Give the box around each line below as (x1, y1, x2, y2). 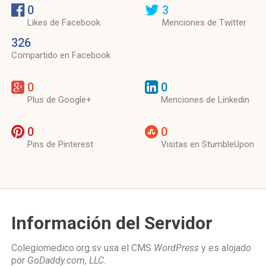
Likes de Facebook (27, 17, 100, 28)
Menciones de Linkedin (161, 94, 249, 105)
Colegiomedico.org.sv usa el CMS (11, 242, 154, 254)
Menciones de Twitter (162, 17, 246, 28)
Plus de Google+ (27, 94, 91, 105)
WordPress (154, 242, 199, 254)
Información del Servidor (11, 213, 213, 233)
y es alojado (199, 242, 251, 254)
